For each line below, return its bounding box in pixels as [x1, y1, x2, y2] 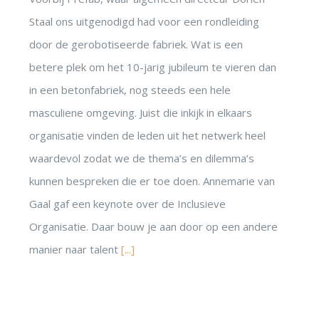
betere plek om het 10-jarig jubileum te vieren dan [29, 60, 276, 75]
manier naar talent [29, 242, 121, 257]
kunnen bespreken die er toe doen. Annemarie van [29, 174, 275, 189]
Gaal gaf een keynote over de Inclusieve [29, 197, 226, 211]
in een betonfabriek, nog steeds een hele [29, 83, 231, 98]
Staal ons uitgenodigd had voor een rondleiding [29, 14, 259, 29]
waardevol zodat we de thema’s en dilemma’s [29, 151, 254, 166]
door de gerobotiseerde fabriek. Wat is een [29, 37, 243, 52]
